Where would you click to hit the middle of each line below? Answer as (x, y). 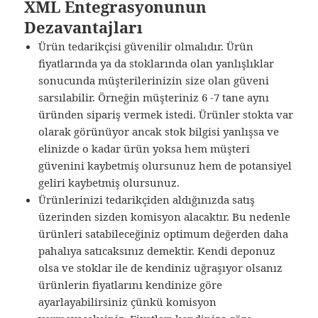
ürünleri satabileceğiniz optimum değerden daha (164, 234)
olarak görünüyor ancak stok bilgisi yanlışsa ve (159, 132)
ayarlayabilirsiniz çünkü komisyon (128, 302)
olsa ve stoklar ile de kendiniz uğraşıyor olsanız (161, 268)
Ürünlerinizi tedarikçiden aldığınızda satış (147, 200)
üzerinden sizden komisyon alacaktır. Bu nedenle (165, 217)
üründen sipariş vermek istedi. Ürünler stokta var (166, 115)
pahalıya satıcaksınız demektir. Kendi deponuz (157, 251)
